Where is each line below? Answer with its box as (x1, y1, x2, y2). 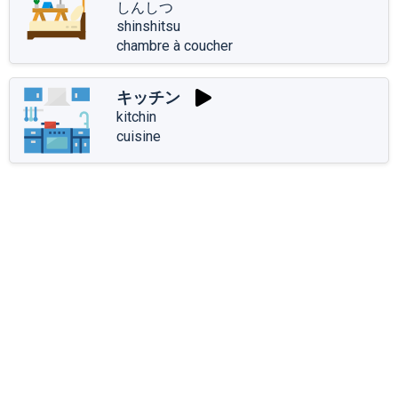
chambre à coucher (116, 36, 233, 54)
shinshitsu (116, 17, 180, 35)
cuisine (116, 127, 161, 145)
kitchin (116, 107, 156, 125)
